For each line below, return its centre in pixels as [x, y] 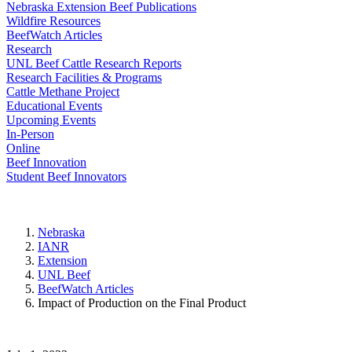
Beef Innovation [46, 162]
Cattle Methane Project [63, 92]
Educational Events [54, 106]
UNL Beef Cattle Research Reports [94, 63]
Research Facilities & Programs [84, 77]
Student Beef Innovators [66, 176]
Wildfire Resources [53, 21]
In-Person [30, 134]
